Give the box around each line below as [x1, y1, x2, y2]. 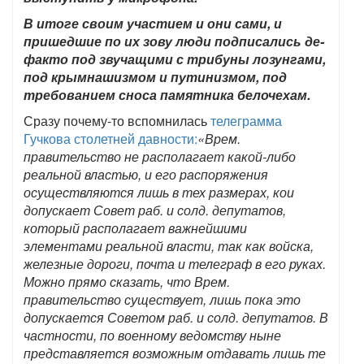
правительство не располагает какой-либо [24, 147, 296, 166]
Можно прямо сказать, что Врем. [24, 272, 230, 291]
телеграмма [210, 111, 282, 130]
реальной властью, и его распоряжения [24, 165, 268, 184]
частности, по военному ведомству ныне [24, 326, 281, 344]
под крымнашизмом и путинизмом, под [24, 67, 287, 86]
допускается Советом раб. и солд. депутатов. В [24, 308, 328, 327]
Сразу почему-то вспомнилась [24, 111, 210, 130]
